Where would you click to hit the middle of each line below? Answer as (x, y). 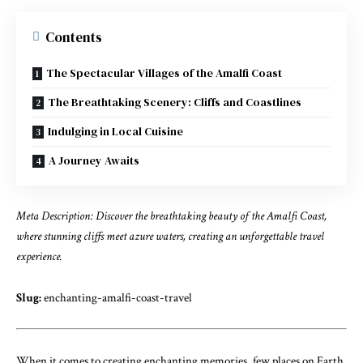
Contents (74, 37)
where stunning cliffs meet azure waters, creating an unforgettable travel (170, 236)
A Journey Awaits (94, 160)
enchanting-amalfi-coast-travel (117, 297)
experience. (39, 256)
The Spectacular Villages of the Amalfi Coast (164, 73)
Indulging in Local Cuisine (115, 131)
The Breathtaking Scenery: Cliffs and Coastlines (175, 102)
